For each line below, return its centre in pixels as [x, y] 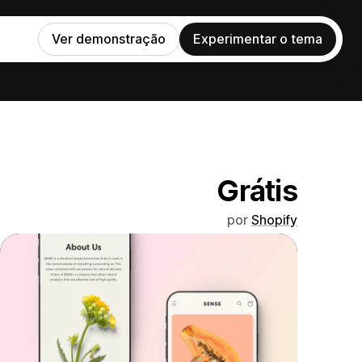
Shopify [274, 220]
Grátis [257, 191]
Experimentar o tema [258, 39]
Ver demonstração [109, 39]
